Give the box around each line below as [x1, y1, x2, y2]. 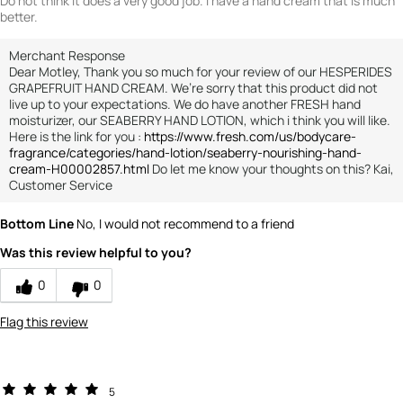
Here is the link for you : [9, 128, 144, 146]
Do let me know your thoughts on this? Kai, [149, 160, 394, 178]
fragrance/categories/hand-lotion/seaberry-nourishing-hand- [9, 144, 362, 162]
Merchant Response [9, 47, 125, 65]
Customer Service [9, 176, 112, 194]
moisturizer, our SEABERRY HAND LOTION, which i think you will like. [9, 112, 390, 130]
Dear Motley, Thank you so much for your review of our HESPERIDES [9, 63, 392, 81]
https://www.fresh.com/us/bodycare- [144, 128, 356, 146]
